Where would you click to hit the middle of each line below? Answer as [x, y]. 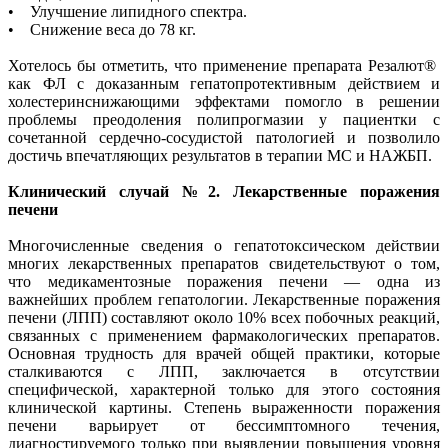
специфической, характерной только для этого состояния [224, 389]
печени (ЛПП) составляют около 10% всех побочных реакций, [224, 317]
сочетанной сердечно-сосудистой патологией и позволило [224, 137]
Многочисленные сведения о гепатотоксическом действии [224, 245]
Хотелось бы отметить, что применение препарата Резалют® [224, 65]
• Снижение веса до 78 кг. [102, 29]
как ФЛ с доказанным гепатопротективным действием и [224, 83]
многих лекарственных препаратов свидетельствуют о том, [224, 263]
